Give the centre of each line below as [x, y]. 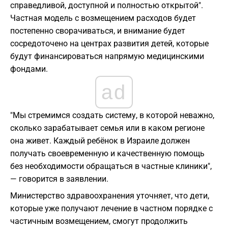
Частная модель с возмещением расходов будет [103, 18]
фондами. [29, 69]
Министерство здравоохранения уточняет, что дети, [110, 196]
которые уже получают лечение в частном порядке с [111, 209]
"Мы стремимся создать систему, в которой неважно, [112, 116]
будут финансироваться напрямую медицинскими [107, 56]
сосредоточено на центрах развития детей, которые [109, 44]
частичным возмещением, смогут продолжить [99, 221]
